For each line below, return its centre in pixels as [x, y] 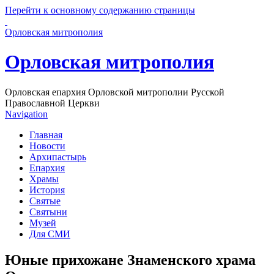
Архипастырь [58, 157]
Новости [47, 146]
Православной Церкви [52, 103]
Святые [45, 201]
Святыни [48, 212]
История [47, 190]
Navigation [26, 114]
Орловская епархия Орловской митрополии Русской [115, 92]
